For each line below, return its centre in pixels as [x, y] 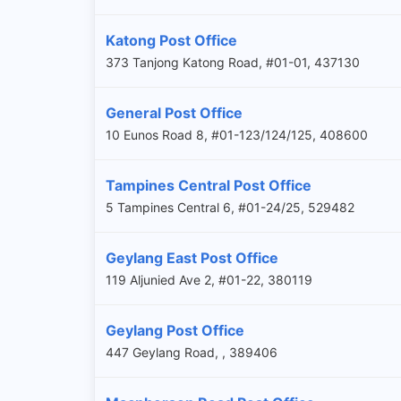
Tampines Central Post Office [209, 185]
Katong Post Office [171, 40]
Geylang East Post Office [192, 257]
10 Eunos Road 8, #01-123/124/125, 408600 [237, 134]
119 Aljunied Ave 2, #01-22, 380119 [209, 279]
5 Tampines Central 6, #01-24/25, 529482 [230, 207]
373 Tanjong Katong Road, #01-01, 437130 [233, 62]
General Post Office [174, 112]
